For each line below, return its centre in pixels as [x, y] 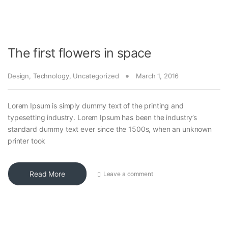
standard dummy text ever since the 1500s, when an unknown [110, 129]
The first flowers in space [80, 53]
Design [19, 76]
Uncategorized [96, 76]
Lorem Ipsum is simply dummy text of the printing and [96, 106]
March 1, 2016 [158, 76]
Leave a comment [128, 174]
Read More [47, 174]
